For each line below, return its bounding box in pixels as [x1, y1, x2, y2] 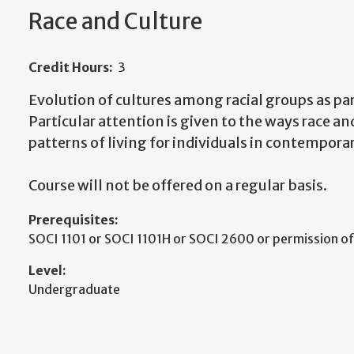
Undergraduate [28, 281, 120, 297]
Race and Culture [28, 7, 202, 36]
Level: [28, 262, 66, 278]
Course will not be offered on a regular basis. [28, 176, 330, 194]
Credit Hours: [28, 59, 113, 75]
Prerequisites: [28, 212, 119, 228]
